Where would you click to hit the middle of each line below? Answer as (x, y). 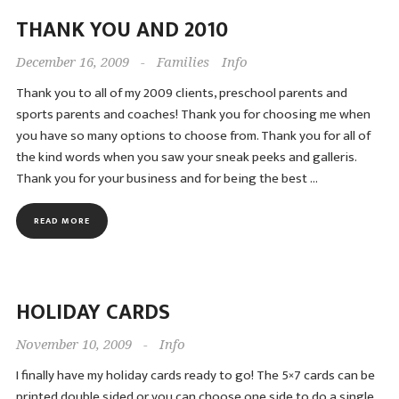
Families (183, 62)
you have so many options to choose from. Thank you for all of (193, 136)
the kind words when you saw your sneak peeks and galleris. (186, 157)
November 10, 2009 (73, 345)
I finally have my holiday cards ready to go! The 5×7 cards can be (195, 375)
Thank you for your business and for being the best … (167, 179)
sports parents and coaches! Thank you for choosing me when (193, 114)
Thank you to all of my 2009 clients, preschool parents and (181, 93)
